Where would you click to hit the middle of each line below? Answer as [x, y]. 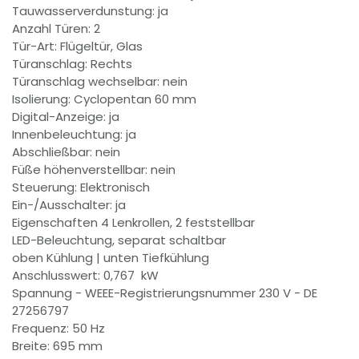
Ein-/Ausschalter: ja [71, 204]
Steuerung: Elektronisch [83, 187]
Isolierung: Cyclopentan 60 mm [106, 99]
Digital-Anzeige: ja [67, 116]
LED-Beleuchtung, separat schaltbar [121, 240]
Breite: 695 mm [57, 345]
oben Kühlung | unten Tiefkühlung [112, 257]
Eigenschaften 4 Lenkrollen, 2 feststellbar [135, 222]
